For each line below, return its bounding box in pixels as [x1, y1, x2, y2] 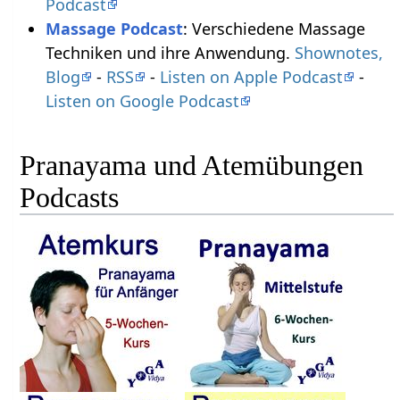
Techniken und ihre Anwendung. [45, 41, 295, 63]
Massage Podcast [45, 17, 183, 39]
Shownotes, [294, 41, 383, 63]
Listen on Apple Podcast [159, 65, 343, 87]
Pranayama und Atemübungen [20, 149, 364, 182]
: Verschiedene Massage [182, 17, 365, 39]
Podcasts [20, 181, 120, 214]
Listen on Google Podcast [45, 89, 239, 112]
